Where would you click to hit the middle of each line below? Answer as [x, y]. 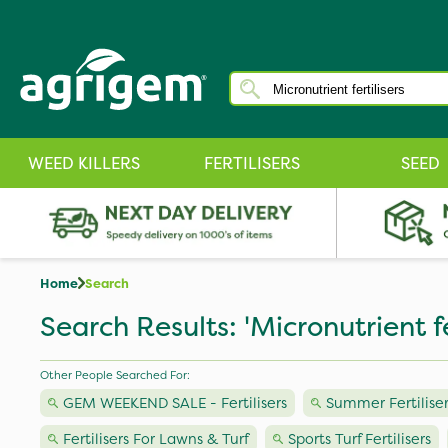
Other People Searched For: [115, 375]
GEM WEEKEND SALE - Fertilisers [175, 403]
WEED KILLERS [84, 163]
